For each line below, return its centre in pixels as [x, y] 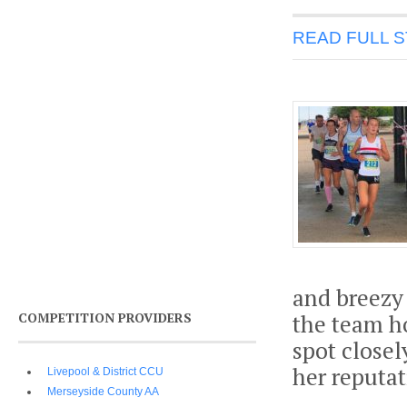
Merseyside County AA [103, 392]
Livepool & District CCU [105, 372]
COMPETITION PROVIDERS [105, 318]
